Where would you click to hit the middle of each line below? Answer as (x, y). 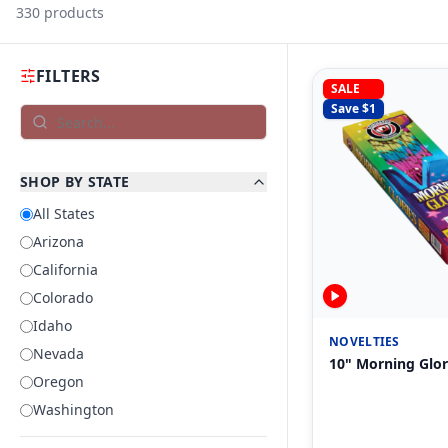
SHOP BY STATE (75, 181)
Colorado (63, 297)
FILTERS (68, 76)
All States (64, 213)
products (72, 12)
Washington (73, 409)
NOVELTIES (364, 341)
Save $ (350, 108)
